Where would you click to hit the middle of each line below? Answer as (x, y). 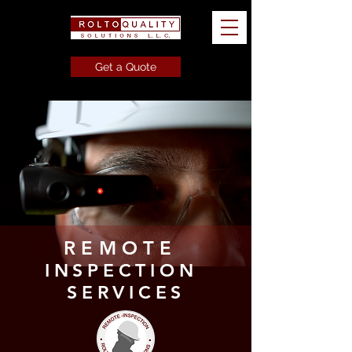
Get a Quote (126, 67)
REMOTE (126, 248)
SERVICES (126, 292)
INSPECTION (126, 270)
